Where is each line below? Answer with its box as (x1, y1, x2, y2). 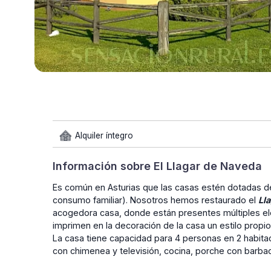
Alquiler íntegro (73, 130, 133, 140)
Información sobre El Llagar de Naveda (53, 159, 262, 172)
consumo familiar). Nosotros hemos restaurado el (53, 194, 258, 205)
